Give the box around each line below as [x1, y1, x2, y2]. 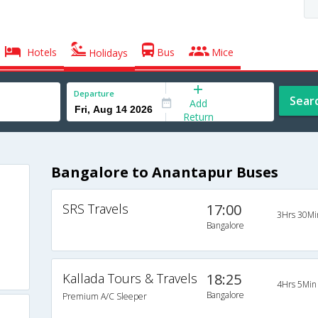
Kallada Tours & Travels [62, 270, 197, 287]
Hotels [24, 45, 57, 59]
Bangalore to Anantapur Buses [50, 163, 278, 182]
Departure [74, 88, 114, 99]
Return [182, 109, 214, 124]
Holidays [86, 46, 128, 60]
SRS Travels [62, 200, 128, 218]
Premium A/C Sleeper [62, 290, 147, 303]
